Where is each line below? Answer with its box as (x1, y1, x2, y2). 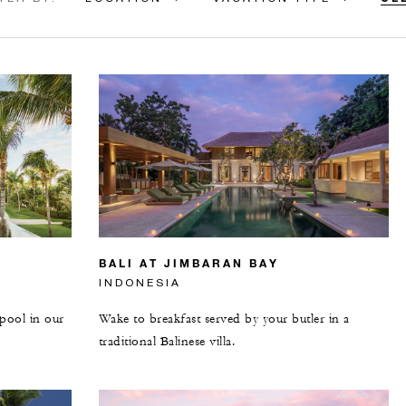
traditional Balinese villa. (98, 333, 236, 350)
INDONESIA (98, 275, 181, 289)
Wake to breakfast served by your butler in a (98, 310, 350, 327)
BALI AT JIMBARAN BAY (98, 255, 279, 270)
